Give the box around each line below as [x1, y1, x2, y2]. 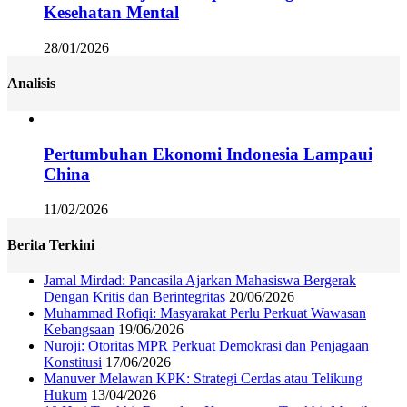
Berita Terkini [7, 237, 94, 253]
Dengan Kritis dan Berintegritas [44, 289, 225, 305]
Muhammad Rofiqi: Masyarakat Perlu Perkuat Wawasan [44, 305, 366, 322]
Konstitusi [44, 354, 102, 371]
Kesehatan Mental [44, 3, 179, 23]
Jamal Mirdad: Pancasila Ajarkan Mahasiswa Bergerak [44, 273, 356, 289]
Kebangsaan [44, 322, 114, 338]
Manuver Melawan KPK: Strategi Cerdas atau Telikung [44, 371, 362, 387]
